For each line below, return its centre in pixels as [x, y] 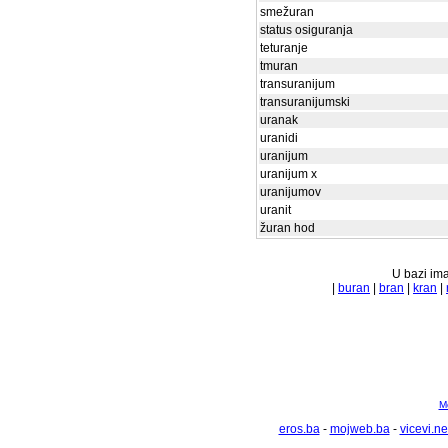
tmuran [279, 66]
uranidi [279, 138]
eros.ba [299, 429]
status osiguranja [306, 30]
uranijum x [288, 174]
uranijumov [290, 192]
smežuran [287, 12]
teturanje [284, 48]
